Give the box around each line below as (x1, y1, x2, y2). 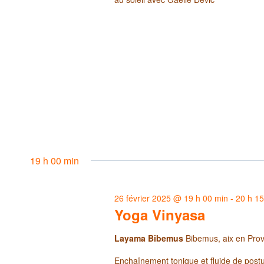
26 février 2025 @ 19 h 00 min (114, 192, 229, 204)
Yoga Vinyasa (114, 204, 206, 225)
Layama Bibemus (114, 232, 186, 244)
